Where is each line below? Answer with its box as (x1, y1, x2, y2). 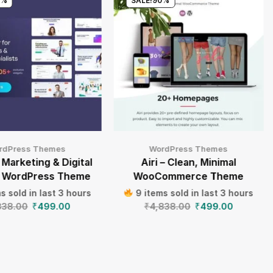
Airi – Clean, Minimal (141, 156, 236, 168)
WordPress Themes (149, 143, 229, 154)
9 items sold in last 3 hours (133, 187, 254, 198)
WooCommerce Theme (133, 170, 244, 182)
